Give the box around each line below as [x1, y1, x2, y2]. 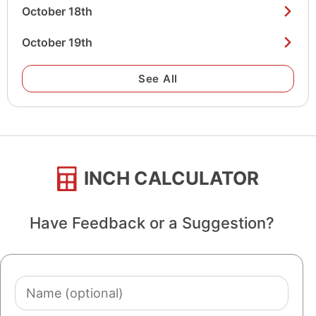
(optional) [14, 296, 73, 312]
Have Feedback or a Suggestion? [29, 214, 274, 233]
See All [138, 72, 178, 86]
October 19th [22, 35, 92, 50]
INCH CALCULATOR [84, 167, 260, 190]
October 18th [22, 4, 92, 19]
